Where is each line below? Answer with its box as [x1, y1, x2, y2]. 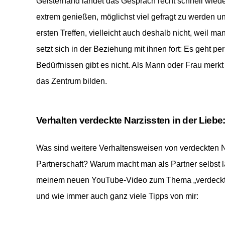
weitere [71, 143, 97, 152]
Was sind [36, 143, 71, 152]
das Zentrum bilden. [36, 76, 109, 85]
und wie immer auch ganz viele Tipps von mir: [36, 191, 198, 200]
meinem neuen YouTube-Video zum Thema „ [36, 175, 196, 184]
